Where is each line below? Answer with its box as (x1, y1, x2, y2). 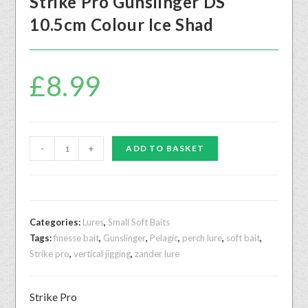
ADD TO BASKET (126, 143, 204, 154)
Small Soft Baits (108, 217, 170, 228)
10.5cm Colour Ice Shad (30, 14, 214, 35)
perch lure (182, 232, 223, 244)
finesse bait (54, 232, 100, 244)
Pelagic (150, 232, 179, 244)
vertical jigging (74, 248, 131, 260)
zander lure (135, 248, 180, 260)
